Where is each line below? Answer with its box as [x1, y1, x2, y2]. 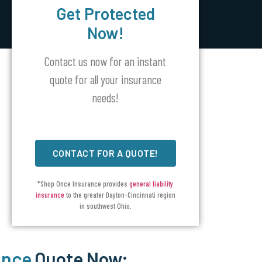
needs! [92, 90, 119, 105]
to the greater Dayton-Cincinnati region [64, 190, 175, 199]
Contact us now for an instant [44, 54, 167, 68]
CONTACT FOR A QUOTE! [52, 147, 158, 158]
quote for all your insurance [49, 72, 161, 87]
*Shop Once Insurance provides [37, 179, 130, 188]
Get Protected [56, 4, 155, 23]
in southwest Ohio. [79, 201, 132, 211]
